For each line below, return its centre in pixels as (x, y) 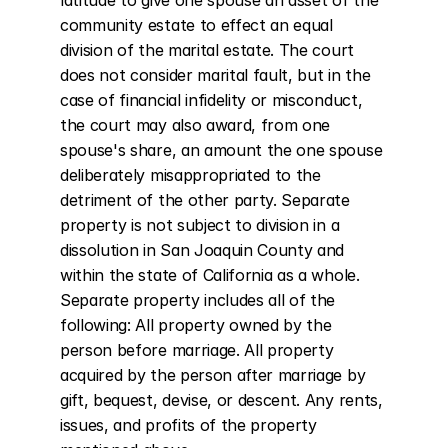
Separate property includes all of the (198, 300)
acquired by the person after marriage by (213, 375)
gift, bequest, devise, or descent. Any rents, (221, 400)
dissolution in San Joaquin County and (202, 250)
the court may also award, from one (195, 125)
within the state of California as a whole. (210, 275)
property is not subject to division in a (200, 225)
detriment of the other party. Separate (205, 200)
